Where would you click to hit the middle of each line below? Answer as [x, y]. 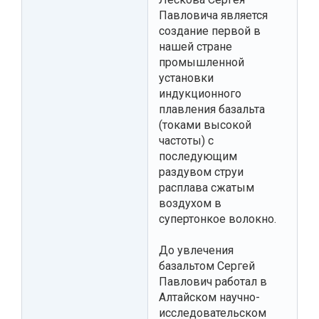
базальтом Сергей [207, 266]
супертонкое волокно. [218, 219]
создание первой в [210, 31]
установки [186, 78]
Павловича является [213, 15]
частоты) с [186, 140]
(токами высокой [205, 125]
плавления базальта [212, 109]
